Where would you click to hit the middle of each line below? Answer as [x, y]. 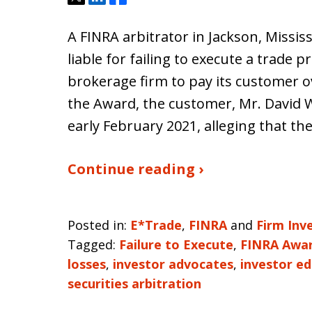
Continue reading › [135, 169]
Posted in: [97, 225]
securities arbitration [134, 283]
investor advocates [173, 264]
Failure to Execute [176, 244]
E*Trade [156, 225]
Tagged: [92, 244]
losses [87, 264]
